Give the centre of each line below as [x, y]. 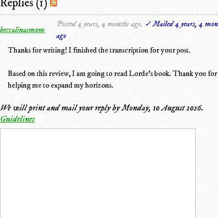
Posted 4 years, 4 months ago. [100, 24]
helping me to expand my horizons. [61, 85]
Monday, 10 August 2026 [162, 108]
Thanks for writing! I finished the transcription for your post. [99, 50]
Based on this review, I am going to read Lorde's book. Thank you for [112, 73]
